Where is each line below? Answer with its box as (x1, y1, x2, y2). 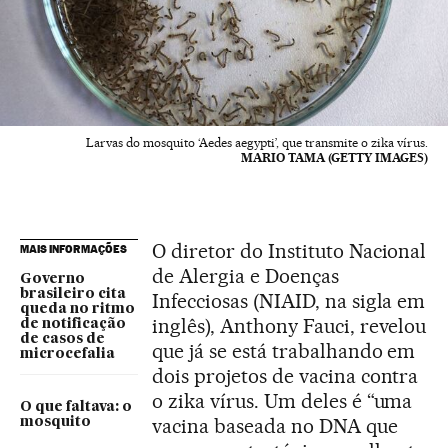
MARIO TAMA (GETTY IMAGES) (241, 150, 428, 166)
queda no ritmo (20, 302, 135, 317)
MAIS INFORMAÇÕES (20, 242, 127, 257)
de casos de (20, 332, 105, 347)
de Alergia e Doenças (152, 264, 339, 289)
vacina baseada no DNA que (152, 414, 398, 439)
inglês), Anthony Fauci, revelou (152, 314, 427, 339)
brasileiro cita (20, 287, 126, 302)
